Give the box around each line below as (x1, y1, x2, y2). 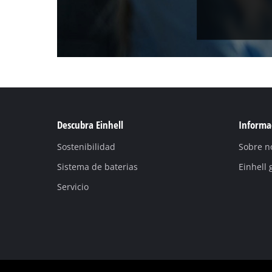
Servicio (57, 180, 89, 192)
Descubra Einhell (57, 117, 124, 132)
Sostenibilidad (57, 140, 116, 152)
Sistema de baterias (57, 160, 138, 172)
